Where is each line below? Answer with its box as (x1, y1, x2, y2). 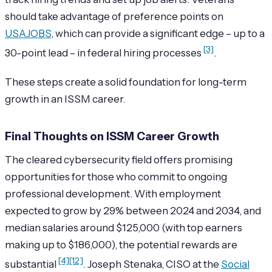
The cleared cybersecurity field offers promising (5, 153, 233, 166)
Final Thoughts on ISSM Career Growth (5, 129, 219, 143)
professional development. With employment (5, 187, 221, 200)
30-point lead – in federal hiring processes (5, 46, 203, 59)
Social (221, 257, 250, 270)
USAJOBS (5, 27, 51, 40)
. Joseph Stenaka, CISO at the (83, 257, 221, 270)
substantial (5, 257, 58, 270)
